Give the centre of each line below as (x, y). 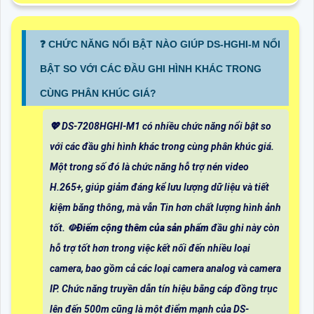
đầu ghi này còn (245, 227)
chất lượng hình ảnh (237, 207)
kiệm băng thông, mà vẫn (105, 207)
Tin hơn (176, 207)
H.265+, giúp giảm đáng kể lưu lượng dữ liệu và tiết (159, 187)
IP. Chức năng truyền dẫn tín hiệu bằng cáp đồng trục (164, 288)
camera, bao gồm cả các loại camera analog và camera (165, 268)
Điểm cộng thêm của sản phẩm (144, 227)
